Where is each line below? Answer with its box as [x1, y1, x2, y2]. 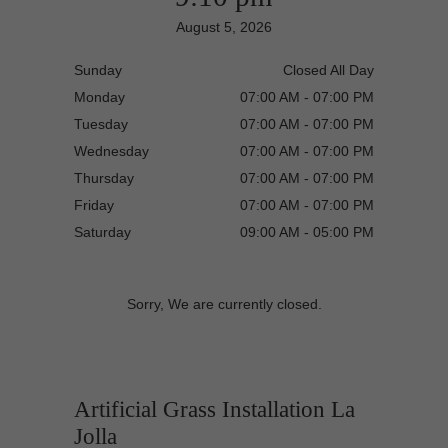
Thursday [74, 170, 134, 186]
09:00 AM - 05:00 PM [240, 224, 374, 240]
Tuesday [74, 116, 128, 132]
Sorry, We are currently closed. [126, 295, 322, 312]
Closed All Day [283, 62, 374, 78]
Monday [74, 89, 125, 105]
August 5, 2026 [176, 19, 272, 35]
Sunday [74, 62, 122, 78]
